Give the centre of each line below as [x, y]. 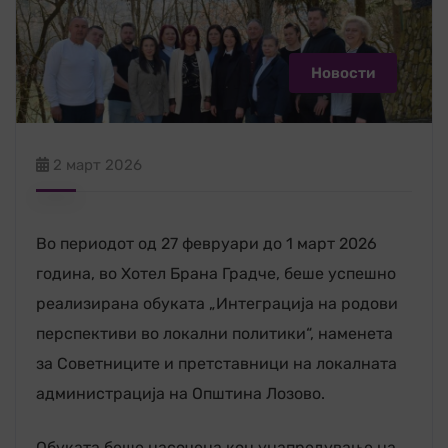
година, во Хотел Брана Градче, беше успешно [216, 273]
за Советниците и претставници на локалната [216, 363]
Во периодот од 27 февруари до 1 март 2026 [206, 243]
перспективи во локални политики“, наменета [214, 333]
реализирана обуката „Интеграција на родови [217, 303]
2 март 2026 [97, 164]
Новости [343, 72]
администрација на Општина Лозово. [180, 393]
